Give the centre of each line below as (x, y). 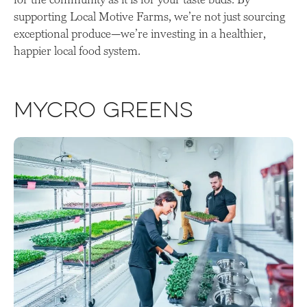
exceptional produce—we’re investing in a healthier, (140, 34)
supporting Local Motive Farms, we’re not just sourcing (150, 17)
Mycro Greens (103, 112)
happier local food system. (77, 51)
